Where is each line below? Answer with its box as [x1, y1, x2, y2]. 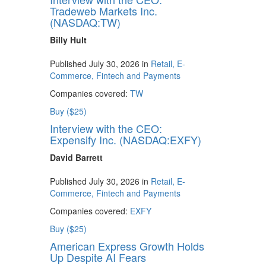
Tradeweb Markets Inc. [49, 3, 157, 19]
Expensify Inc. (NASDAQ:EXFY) [49, 132, 201, 148]
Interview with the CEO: [49, 121, 162, 137]
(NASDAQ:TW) [49, 14, 121, 30]
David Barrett [49, 151, 103, 164]
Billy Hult [49, 34, 87, 46]
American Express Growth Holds [49, 238, 204, 254]
